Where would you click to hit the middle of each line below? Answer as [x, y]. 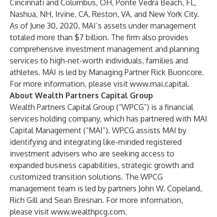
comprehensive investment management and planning [104, 49]
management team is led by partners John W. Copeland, [106, 188]
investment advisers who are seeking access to [92, 154]
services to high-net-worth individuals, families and [99, 61]
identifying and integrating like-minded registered [96, 142]
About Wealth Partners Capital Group [81, 95]
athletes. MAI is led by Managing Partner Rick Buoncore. [107, 72]
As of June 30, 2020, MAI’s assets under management [103, 26]
